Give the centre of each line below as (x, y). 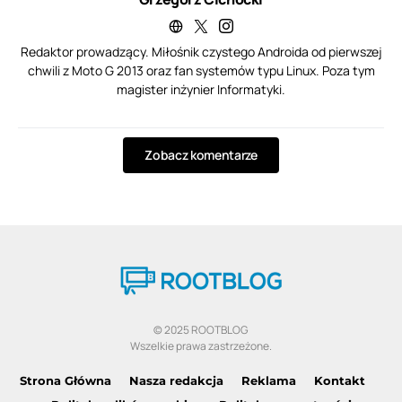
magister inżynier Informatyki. (201, 89)
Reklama (268, 380)
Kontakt (339, 380)
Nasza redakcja (176, 380)
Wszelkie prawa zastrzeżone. (201, 345)
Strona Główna (65, 380)
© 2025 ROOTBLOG (201, 329)
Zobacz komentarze (201, 154)
